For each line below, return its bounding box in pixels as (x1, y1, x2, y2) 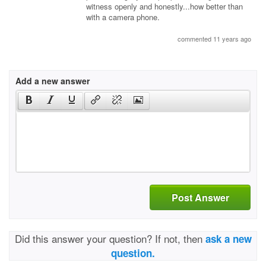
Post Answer (171, 190, 229, 204)
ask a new (205, 232, 252, 246)
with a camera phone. (86, 11, 160, 23)
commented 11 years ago (178, 34, 251, 43)
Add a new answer (15, 75, 90, 87)
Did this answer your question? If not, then (14, 231, 205, 246)
